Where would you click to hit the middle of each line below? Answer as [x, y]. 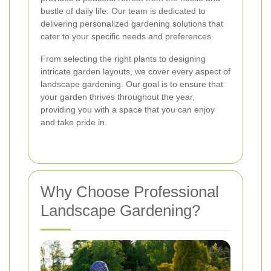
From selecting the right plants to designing [123, 59]
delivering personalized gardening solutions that [132, 24]
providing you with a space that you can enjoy [128, 110]
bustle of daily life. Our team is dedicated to [123, 11]
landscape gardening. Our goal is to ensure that [132, 84]
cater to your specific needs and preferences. [127, 37]
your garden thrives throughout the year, [118, 97]
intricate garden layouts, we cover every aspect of [135, 72]
